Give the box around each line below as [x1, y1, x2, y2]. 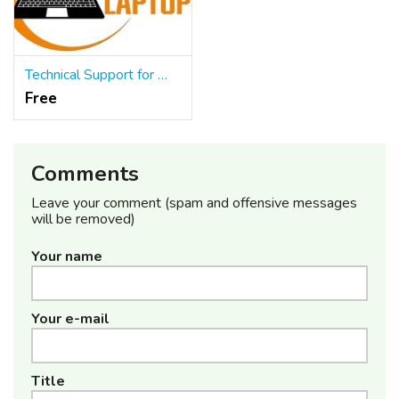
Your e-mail [31, 308, 110, 329]
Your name [31, 246, 102, 266]
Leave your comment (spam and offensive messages [31, 192, 357, 213]
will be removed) [31, 208, 135, 229]
